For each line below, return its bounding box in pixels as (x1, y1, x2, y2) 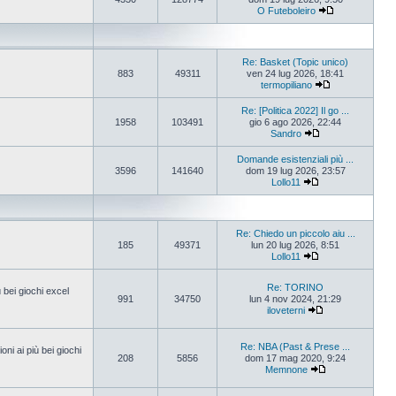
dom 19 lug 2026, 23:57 (245, 165, 346, 176)
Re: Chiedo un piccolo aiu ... (235, 228, 355, 239)
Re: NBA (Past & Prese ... (240, 341, 350, 352)
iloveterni (267, 305, 305, 316)
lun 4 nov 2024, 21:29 (249, 293, 341, 304)
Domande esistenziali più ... (237, 154, 354, 164)
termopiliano (260, 80, 312, 90)
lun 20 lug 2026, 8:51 (251, 240, 339, 250)
